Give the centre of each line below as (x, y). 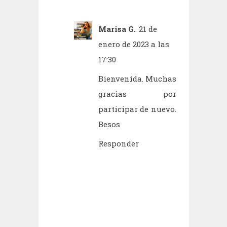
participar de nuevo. (137, 109)
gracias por (137, 94)
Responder (118, 143)
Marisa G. (117, 29)
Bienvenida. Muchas (137, 79)
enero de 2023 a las (134, 44)
